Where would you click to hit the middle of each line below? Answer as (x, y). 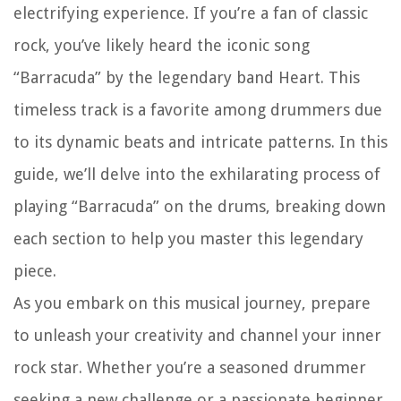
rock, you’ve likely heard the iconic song (162, 46)
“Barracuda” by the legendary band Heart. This (187, 78)
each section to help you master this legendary (188, 239)
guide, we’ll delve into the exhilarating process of (197, 175)
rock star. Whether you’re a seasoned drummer (190, 368)
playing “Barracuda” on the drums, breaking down (200, 207)
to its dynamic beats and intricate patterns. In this (200, 142)
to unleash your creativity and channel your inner (197, 336)
